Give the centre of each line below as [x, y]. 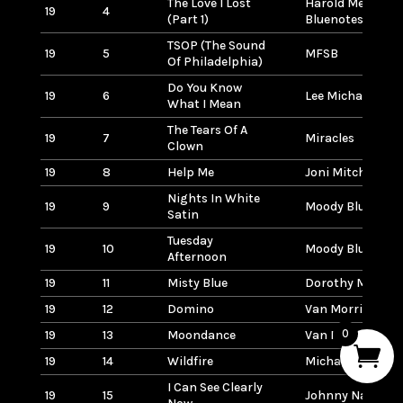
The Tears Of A [207, 130]
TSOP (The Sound [216, 45]
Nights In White [213, 198]
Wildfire [190, 361]
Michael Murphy [352, 361]
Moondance [201, 335]
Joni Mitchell [342, 172]
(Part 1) [188, 19]
